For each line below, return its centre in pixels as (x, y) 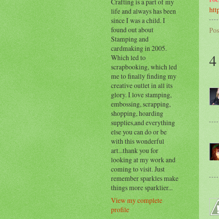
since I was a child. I (138, 21)
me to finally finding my (144, 76)
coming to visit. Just (138, 169)
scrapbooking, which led (144, 67)
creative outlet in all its (142, 86)
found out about (132, 30)
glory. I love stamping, (141, 95)
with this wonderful (138, 141)
